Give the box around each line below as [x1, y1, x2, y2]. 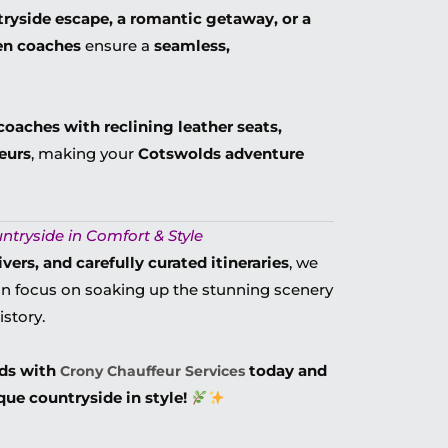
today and [245, 361, 328, 380]
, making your [31, 144, 139, 163]
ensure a [81, 36, 155, 55]
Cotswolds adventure [138, 144, 305, 163]
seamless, [154, 36, 231, 55]
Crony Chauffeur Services [60, 362, 246, 380]
